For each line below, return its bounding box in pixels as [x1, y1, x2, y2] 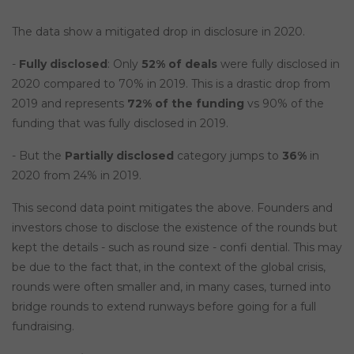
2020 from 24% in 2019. [12, 168, 141, 183]
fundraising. [12, 319, 74, 333]
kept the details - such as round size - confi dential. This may [12, 240, 342, 254]
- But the [12, 149, 65, 163]
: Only [107, 57, 141, 71]
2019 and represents [12, 96, 127, 111]
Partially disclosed [65, 149, 174, 163]
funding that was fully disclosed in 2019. [12, 116, 228, 130]
